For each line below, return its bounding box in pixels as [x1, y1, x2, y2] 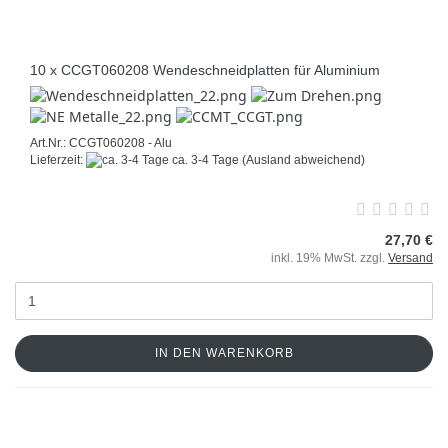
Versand [388, 250, 433, 265]
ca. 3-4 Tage [169, 152, 239, 167]
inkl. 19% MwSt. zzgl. [271, 250, 388, 265]
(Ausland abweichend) [242, 152, 365, 167]
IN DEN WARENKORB [154, 345, 294, 360]
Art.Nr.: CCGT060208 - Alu [30, 135, 172, 150]
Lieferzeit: [30, 152, 86, 167]
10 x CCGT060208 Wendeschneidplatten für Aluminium [30, 61, 380, 78]
